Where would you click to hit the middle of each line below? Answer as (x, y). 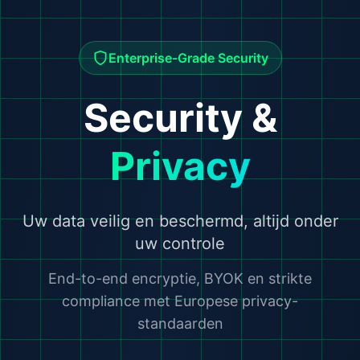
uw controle (180, 244)
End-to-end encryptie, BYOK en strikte (180, 279)
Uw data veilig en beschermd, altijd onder (180, 221)
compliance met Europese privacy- (180, 301)
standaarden (180, 324)
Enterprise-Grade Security (188, 58)
